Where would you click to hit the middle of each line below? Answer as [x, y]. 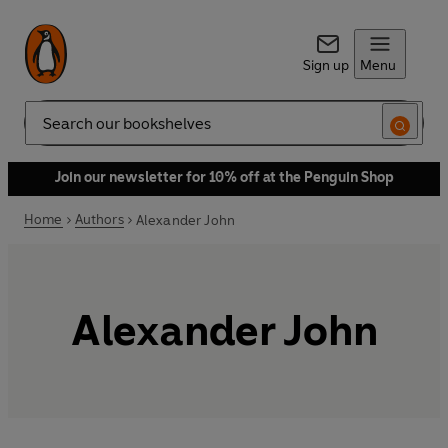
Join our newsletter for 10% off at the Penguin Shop [224, 177]
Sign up [325, 65]
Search [46, 131]
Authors [99, 219]
